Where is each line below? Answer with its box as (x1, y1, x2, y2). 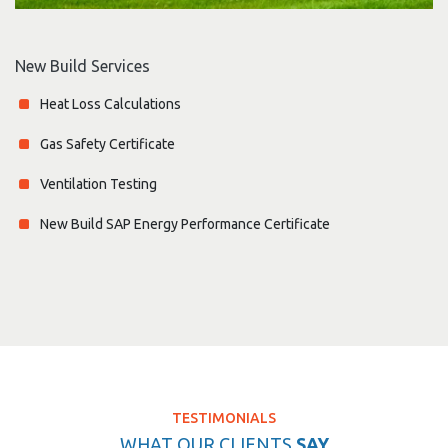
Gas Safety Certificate (40, 135, 175, 152)
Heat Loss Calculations (40, 95, 181, 112)
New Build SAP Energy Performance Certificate (40, 215, 330, 232)
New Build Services (15, 56, 150, 75)
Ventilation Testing (40, 175, 157, 192)
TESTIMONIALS (172, 409, 276, 426)
